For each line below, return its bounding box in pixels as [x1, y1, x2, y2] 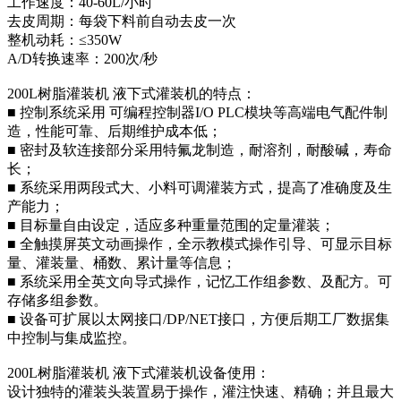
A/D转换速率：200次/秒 [7, 50, 158, 66]
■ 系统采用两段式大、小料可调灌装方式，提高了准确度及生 [7, 179, 392, 195]
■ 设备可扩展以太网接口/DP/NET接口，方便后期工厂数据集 [7, 311, 389, 327]
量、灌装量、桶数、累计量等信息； [7, 254, 236, 270]
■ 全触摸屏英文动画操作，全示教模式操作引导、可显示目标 [7, 235, 392, 252]
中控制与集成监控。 [7, 329, 136, 346]
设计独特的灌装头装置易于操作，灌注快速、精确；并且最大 [7, 383, 394, 399]
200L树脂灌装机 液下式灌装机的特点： [7, 85, 256, 101]
